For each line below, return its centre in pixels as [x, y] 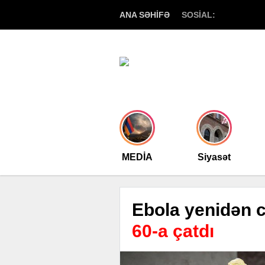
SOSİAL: [198, 15]
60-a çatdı [173, 231]
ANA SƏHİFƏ [145, 15]
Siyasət [214, 157]
